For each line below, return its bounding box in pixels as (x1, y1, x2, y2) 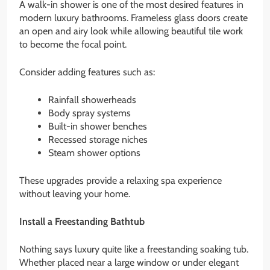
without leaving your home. (19, 188, 130, 200)
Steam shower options (48, 147, 140, 159)
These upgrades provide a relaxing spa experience (19, 175, 222, 187)
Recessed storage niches (48, 134, 148, 146)
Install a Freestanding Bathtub (19, 216, 145, 228)
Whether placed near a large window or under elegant (19, 257, 239, 269)
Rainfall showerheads (48, 94, 136, 106)
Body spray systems (48, 107, 131, 119)
